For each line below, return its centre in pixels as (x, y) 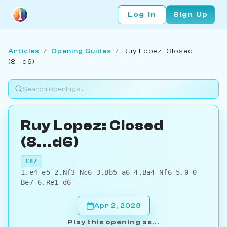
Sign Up (191, 15)
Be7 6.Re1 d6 (46, 183)
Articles (24, 51)
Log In (142, 15)
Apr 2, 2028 (118, 206)
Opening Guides (81, 51)
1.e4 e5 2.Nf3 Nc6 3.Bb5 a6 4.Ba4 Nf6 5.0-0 (109, 173)
